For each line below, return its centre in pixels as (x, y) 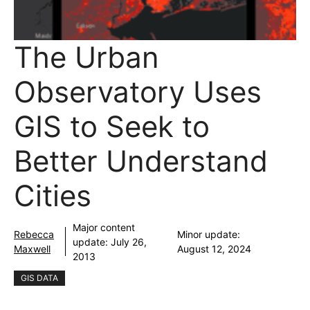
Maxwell (32, 249)
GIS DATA (39, 277)
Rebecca (34, 235)
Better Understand (141, 161)
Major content (103, 227)
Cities (53, 195)
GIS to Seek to (112, 126)
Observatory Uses (138, 91)
